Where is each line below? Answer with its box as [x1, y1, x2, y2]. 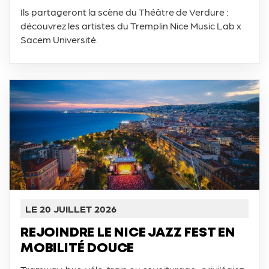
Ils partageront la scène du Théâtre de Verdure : [20, 6, 228, 18]
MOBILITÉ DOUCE [20, 243, 134, 255]
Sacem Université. [20, 34, 98, 46]
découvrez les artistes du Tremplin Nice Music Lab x [20, 20, 241, 32]
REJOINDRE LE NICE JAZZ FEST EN [20, 227, 235, 240]
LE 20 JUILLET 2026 [25, 203, 116, 215]
